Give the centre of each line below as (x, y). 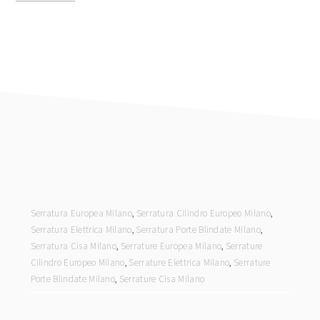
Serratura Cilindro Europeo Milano (203, 213)
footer (47, 189)
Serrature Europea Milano (171, 246)
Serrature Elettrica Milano (179, 262)
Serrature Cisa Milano (162, 279)
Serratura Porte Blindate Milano (198, 230)
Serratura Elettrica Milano (81, 230)
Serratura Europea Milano (81, 213)
